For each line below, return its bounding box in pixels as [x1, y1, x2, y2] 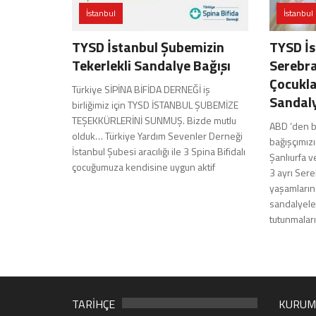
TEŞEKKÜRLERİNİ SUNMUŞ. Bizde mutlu [72, 112, 236, 128]
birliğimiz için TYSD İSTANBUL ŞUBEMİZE [72, 97, 238, 112]
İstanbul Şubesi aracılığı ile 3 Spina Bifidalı [72, 143, 245, 159]
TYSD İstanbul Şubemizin [72, 35, 224, 58]
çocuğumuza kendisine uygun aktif [72, 159, 215, 174]
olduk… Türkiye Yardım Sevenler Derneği [72, 128, 243, 143]
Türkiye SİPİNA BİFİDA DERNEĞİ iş [72, 81, 210, 97]
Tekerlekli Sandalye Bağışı [72, 54, 231, 76]
